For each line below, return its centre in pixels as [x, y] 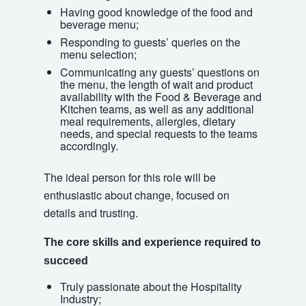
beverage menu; [99, 25]
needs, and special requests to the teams [159, 134]
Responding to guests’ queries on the [150, 42]
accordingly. [89, 146]
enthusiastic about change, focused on [137, 195]
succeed [66, 261]
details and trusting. [91, 213]
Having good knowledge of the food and [156, 12]
